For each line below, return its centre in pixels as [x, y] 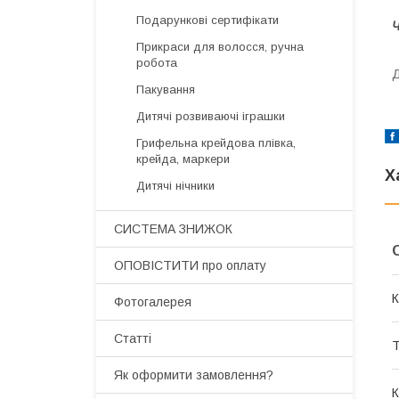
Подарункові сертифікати [208, 20]
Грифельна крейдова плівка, [216, 143]
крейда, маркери [183, 159]
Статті [133, 338]
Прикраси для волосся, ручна [220, 47]
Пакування [166, 90]
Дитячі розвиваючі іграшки [211, 116]
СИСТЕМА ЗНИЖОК [173, 229]
